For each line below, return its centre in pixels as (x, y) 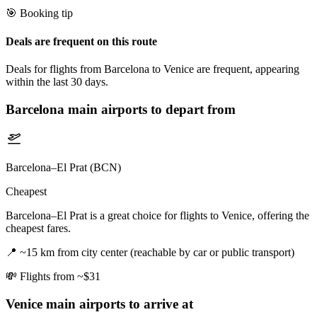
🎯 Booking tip (39, 13)
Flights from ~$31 (60, 277)
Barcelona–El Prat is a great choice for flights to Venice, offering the (157, 216)
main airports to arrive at (118, 304)
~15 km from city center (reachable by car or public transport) (157, 253)
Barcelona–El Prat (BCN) (63, 168)
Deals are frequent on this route (81, 41)
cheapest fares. (38, 229)
